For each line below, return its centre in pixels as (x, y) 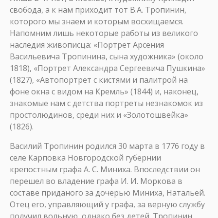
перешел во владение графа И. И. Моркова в (96, 181)
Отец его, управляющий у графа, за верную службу (107, 204)
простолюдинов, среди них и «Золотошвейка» (99, 115)
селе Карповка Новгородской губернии (85, 158)
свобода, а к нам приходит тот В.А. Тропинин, (98, 10)
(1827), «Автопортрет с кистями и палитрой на (99, 80)
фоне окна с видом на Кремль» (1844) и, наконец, (104, 91)
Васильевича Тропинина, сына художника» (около (107, 56)
